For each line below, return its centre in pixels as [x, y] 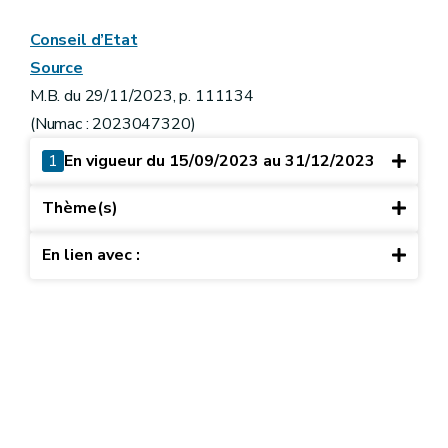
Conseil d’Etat [84, 39]
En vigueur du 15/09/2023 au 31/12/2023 [219, 161]
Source [56, 67]
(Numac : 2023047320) [113, 123]
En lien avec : [91, 255]
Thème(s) [80, 208]
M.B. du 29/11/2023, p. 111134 [142, 95]
